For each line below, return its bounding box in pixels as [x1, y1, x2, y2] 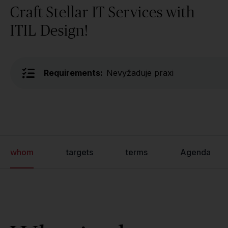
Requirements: [44, 68, 103, 78]
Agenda [180, 147, 211, 157]
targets [66, 147, 93, 157]
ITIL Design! [10, 21, 89, 39]
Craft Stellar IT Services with [10, 3, 195, 20]
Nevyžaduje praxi [106, 68, 174, 78]
